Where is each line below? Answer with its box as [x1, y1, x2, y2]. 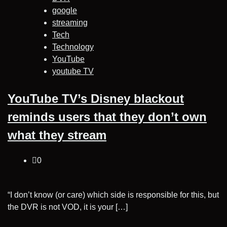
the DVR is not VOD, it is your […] [8, 202, 128, 211]
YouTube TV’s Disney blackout [8, 91, 184, 105]
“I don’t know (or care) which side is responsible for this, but [8, 190, 219, 199]
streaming [52, 18, 88, 27]
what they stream [8, 128, 106, 142]
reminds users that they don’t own [8, 109, 207, 124]
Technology [52, 42, 94, 51]
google [52, 6, 77, 15]
